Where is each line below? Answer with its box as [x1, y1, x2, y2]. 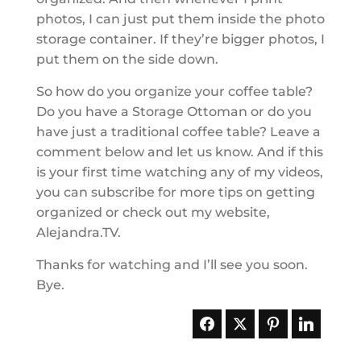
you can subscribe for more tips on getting [35, 185, 315, 200]
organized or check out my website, [35, 205, 270, 220]
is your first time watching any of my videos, [35, 164, 323, 180]
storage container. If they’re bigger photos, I [35, 31, 325, 47]
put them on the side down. [35, 52, 218, 67]
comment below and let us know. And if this [35, 144, 323, 160]
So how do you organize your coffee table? [35, 84, 313, 99]
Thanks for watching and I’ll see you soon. [35, 257, 308, 272]
